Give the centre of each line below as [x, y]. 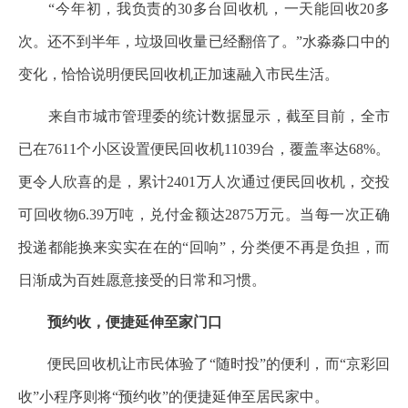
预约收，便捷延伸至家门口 [135, 322]
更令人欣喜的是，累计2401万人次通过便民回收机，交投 [204, 182]
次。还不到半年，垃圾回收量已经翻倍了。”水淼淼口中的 [204, 41]
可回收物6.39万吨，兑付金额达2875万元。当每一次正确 [204, 214]
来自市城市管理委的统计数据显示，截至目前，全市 [204, 116]
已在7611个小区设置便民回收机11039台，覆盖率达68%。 [204, 149]
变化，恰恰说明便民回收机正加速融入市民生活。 [178, 74]
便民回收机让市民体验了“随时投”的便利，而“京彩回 [204, 364]
